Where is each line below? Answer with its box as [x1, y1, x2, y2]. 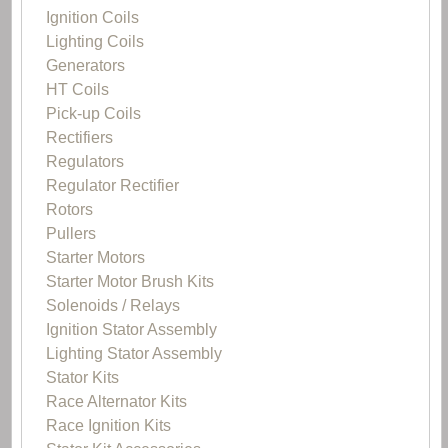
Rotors [45, 200, 93, 218]
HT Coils [45, 80, 109, 98]
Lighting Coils [45, 32, 144, 50]
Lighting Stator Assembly [45, 344, 222, 362]
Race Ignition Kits [45, 416, 171, 434]
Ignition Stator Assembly [45, 320, 217, 338]
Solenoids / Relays [45, 296, 180, 314]
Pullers [45, 224, 96, 242]
